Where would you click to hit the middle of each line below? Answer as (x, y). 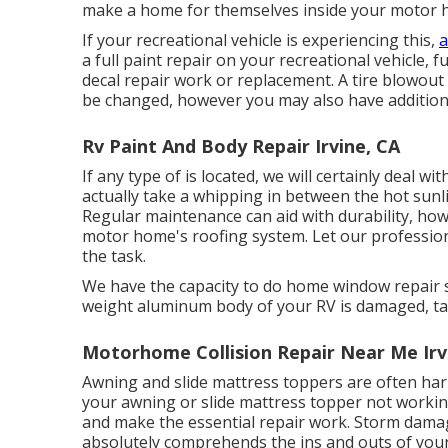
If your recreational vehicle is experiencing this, (260, 39)
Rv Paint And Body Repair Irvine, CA (241, 145)
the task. (114, 255)
